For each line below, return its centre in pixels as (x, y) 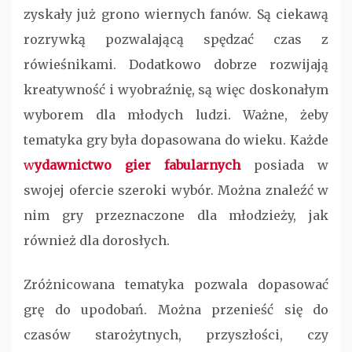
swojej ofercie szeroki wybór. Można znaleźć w (176, 191)
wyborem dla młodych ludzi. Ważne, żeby (176, 115)
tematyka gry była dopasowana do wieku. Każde (176, 140)
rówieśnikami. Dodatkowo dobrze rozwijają (176, 65)
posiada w (284, 165)
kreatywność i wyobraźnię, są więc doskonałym (176, 90)
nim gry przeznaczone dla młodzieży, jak (176, 216)
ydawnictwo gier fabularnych (137, 165)
